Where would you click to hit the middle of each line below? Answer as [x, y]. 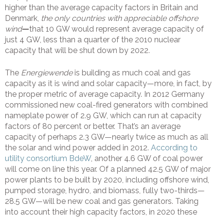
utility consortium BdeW [48, 159]
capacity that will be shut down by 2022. [77, 51]
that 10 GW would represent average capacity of [117, 29]
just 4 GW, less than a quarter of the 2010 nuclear [93, 40]
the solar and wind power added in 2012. [78, 148]
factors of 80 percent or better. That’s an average [93, 127]
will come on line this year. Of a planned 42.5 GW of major [108, 169]
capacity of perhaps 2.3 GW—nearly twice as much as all [107, 137]
